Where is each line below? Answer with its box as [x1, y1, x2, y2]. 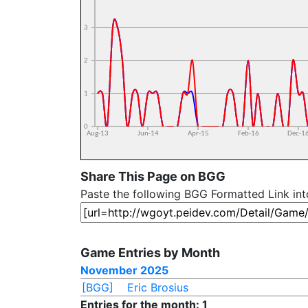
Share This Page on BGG [80, 169, 225, 184]
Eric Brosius [126, 280, 188, 294]
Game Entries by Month [80, 245, 220, 260]
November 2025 [80, 263, 168, 277]
